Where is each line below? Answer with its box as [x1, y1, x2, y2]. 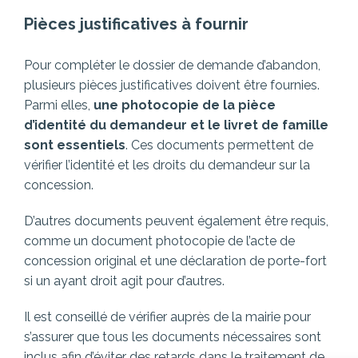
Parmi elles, [24, 97, 90, 113]
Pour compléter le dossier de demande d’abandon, [24, 58, 320, 74]
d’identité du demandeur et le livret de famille [24, 117, 328, 133]
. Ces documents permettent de [125, 137, 313, 153]
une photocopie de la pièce [90, 97, 276, 113]
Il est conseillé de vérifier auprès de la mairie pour [24, 309, 311, 325]
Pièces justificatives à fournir [24, 14, 249, 34]
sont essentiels [24, 137, 125, 153]
